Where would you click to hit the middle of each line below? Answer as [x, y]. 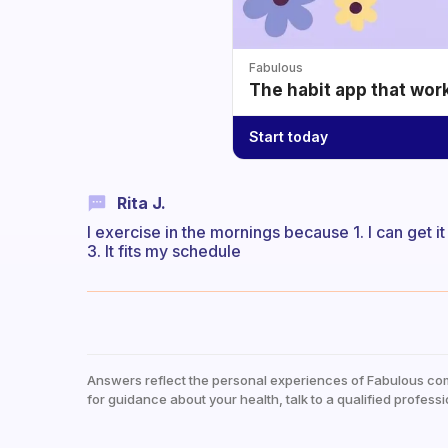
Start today [288, 136]
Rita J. [141, 202]
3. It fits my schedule [164, 250]
